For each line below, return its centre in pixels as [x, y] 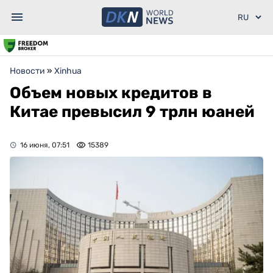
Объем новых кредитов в [111, 93]
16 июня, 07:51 [45, 145]
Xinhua [68, 71]
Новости [27, 71]
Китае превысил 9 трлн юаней [132, 112]
